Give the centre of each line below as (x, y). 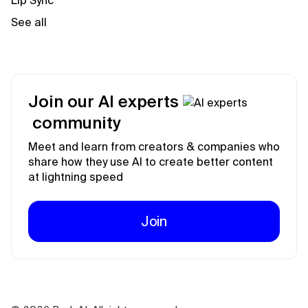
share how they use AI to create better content (151, 162)
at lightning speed (76, 177)
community (77, 123)
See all (29, 22)
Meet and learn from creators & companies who (154, 146)
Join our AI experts (106, 101)
